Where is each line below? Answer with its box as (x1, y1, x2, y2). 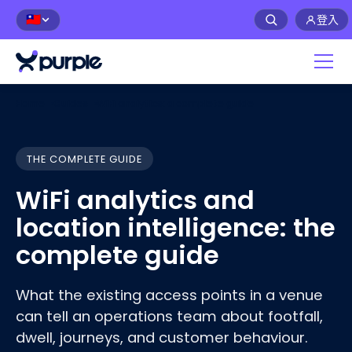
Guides (53, 97, 88, 110)
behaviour (233, 328, 305, 348)
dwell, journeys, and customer (16, 328, 233, 348)
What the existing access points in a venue (16, 285, 323, 306)
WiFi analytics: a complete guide (97, 97, 254, 110)
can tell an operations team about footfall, (16, 306, 323, 327)
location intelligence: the (16, 210, 335, 246)
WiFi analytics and (16, 182, 255, 218)
